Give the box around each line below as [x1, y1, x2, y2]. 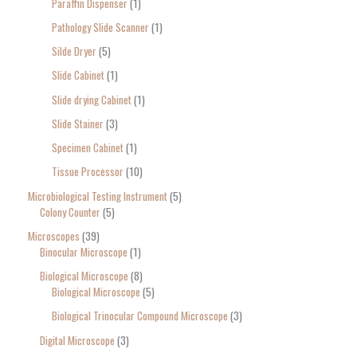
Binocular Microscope [40, 243, 127, 260]
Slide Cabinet [52, 67, 104, 84]
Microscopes [28, 227, 80, 244]
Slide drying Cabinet [52, 91, 131, 108]
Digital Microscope [40, 331, 115, 348]
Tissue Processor [52, 163, 124, 180]
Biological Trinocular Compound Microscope [52, 308, 228, 324]
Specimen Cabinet [52, 139, 124, 156]
